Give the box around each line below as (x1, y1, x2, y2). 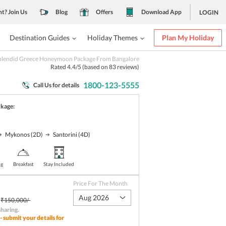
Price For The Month (73, 180, 128, 187)
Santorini (53, 131, 78, 138)
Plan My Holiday (162, 33, 214, 42)
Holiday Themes (87, 33, 138, 42)
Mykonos (5, 131, 30, 138)
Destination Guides (9, 33, 70, 42)
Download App (141, 8, 182, 16)
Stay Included (43, 161, 75, 167)
